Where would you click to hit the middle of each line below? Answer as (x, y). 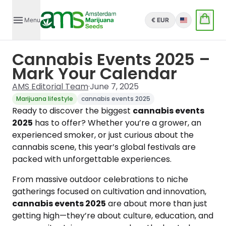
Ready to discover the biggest (72, 111)
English (190, 23)
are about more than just (157, 204)
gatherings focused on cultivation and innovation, (109, 191)
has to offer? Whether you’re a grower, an (117, 123)
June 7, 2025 (114, 87)
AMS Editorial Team (50, 87)
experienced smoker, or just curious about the (103, 135)
